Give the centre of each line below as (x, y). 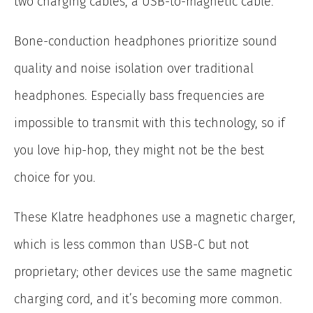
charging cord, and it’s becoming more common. (148, 299)
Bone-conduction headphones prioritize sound (145, 42)
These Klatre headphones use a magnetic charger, (155, 218)
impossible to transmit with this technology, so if (150, 123)
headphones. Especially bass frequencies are (139, 96)
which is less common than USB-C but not (131, 245)
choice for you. (55, 178)
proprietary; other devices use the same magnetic (153, 272)
